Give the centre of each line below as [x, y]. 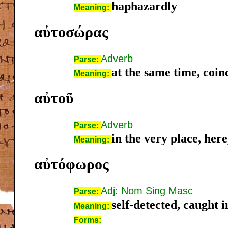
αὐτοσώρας [71, 32]
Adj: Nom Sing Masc [147, 191]
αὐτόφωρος [72, 164]
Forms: [88, 220]
